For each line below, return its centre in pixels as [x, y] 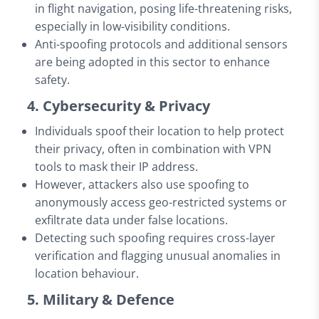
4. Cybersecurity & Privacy [118, 105]
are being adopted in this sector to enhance [153, 62]
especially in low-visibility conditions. [133, 26]
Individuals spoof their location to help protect [160, 131]
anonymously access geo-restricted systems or [161, 202]
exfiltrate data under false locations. [132, 220]
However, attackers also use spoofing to [142, 184]
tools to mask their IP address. [117, 166]
